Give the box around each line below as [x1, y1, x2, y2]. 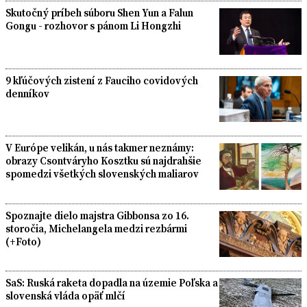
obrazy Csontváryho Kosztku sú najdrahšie [5, 153, 201, 169]
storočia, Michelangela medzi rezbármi [5, 221, 187, 236]
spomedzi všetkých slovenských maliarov [5, 167, 199, 182]
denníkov [5, 86, 49, 101]
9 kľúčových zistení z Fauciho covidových [5, 73, 198, 88]
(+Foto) [5, 234, 41, 249]
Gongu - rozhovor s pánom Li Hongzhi [5, 19, 181, 34]
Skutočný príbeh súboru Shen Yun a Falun [5, 5, 193, 21]
